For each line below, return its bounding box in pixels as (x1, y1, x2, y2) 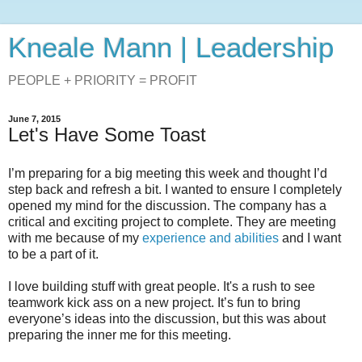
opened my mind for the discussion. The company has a (8, 198, 326, 213)
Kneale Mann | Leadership (8, 32, 334, 63)
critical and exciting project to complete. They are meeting (8, 214, 336, 229)
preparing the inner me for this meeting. (8, 327, 231, 342)
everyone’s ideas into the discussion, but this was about (8, 311, 326, 326)
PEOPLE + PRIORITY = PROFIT (8, 74, 197, 87)
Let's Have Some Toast (8, 124, 206, 145)
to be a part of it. (8, 246, 99, 261)
